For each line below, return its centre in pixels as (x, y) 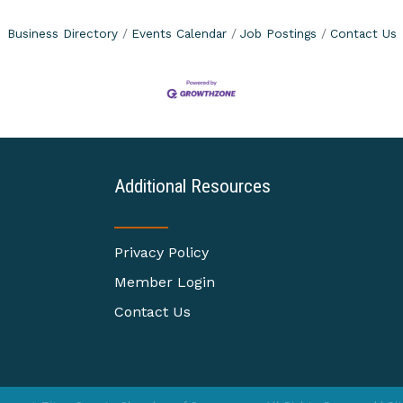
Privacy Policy (161, 253)
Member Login (165, 282)
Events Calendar (179, 33)
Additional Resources (193, 187)
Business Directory (62, 33)
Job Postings (278, 33)
